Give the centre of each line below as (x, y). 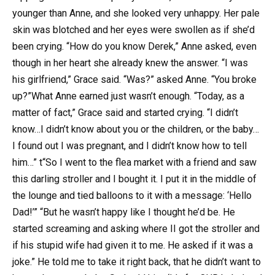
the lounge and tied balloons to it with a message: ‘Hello (132, 196)
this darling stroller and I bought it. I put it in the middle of (134, 179)
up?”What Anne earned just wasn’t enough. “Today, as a (128, 96)
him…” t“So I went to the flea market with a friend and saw (134, 163)
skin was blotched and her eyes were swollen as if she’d (134, 30)
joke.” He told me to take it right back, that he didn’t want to (137, 262)
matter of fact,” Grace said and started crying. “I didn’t (125, 113)
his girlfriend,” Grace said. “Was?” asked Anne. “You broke (134, 80)
